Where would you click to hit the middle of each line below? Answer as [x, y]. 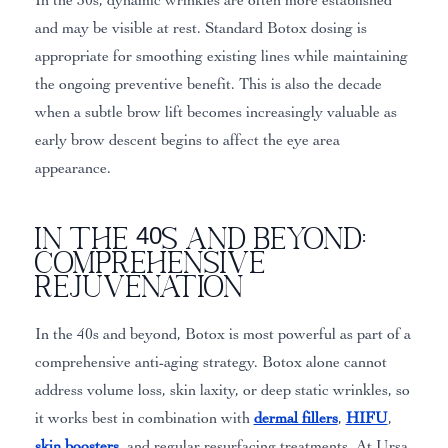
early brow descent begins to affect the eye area [187, 139]
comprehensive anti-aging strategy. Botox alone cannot [210, 361]
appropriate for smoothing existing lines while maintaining [221, 55]
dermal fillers [295, 417]
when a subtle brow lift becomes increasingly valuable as [215, 111]
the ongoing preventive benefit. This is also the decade [208, 83]
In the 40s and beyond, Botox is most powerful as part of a [222, 333]
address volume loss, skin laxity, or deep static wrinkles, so [222, 389]
